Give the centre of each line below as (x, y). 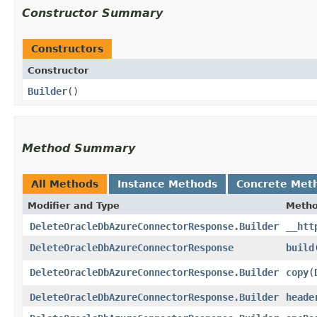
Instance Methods (167, 184)
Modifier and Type (74, 205)
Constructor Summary (92, 13)
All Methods (65, 184)
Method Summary (79, 148)
